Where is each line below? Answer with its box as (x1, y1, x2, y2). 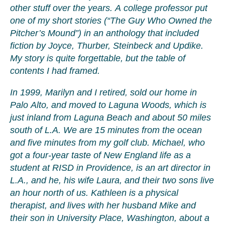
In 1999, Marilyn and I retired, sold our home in (10, 87, 197, 97)
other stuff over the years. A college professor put (10, 3, 207, 13)
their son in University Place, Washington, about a (10, 213, 209, 223)
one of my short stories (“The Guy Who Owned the (10, 16, 212, 26)
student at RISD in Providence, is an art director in (10, 163, 210, 173)
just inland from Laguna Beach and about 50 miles (10, 113, 211, 123)
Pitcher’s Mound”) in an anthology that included (10, 28, 199, 38)
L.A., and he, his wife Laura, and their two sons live (10, 175, 214, 185)
